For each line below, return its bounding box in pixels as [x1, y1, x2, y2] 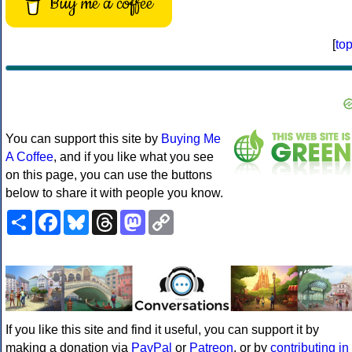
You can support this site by [5, 132, 161, 146]
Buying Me [161, 132, 221, 146]
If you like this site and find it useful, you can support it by [5, 322, 319, 336]
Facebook [60, 209, 116, 223]
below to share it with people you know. [5, 186, 223, 200]
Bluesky [89, 209, 134, 223]
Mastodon [145, 209, 200, 223]
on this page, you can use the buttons [5, 168, 212, 182]
